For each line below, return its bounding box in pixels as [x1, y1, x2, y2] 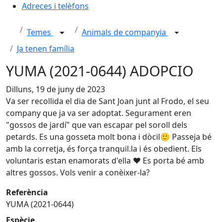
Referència [6, 187, 48, 198]
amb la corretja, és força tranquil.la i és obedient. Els [6, 143, 202, 154]
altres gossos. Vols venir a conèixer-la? [6, 167, 150, 178]
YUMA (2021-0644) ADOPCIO [6, 61, 193, 80]
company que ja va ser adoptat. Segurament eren [6, 108, 191, 118]
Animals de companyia [81, 27, 168, 38]
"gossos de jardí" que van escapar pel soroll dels [6, 119, 187, 130]
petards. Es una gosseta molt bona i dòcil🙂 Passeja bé [6, 131, 212, 142]
